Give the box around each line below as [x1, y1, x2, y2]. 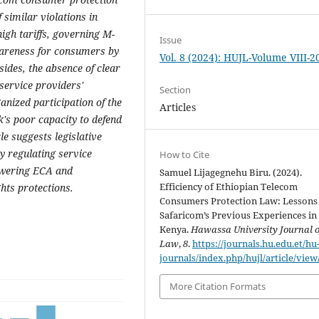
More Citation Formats [169, 280, 266, 293]
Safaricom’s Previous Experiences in [159, 209, 318, 222]
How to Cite [159, 148, 210, 162]
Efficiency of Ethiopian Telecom [159, 180, 298, 194]
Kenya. [159, 223, 192, 236]
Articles [159, 100, 197, 115]
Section [159, 83, 192, 97]
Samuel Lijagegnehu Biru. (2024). [159, 166, 303, 179]
